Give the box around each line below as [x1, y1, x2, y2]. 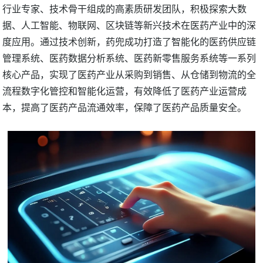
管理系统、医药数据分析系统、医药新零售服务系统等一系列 [2, 52, 257, 64]
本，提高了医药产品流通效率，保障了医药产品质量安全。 [2, 101, 247, 113]
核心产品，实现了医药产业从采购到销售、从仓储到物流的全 [2, 68, 257, 80]
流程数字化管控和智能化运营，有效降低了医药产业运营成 [2, 85, 247, 97]
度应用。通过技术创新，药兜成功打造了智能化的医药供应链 [2, 35, 257, 48]
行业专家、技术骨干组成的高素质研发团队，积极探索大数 [2, 2, 247, 15]
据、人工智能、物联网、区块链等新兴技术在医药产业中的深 [2, 19, 257, 31]
